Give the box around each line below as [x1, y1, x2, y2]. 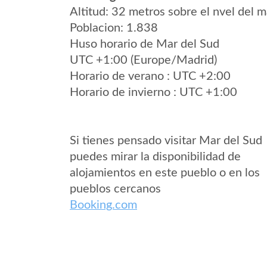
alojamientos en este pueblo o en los [70, 167, 260, 179]
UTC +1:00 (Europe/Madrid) [70, 54, 217, 66]
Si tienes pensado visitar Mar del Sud [70, 135, 262, 147]
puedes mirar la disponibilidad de [70, 151, 241, 163]
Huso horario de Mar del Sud [70, 38, 219, 50]
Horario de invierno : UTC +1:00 [70, 86, 237, 98]
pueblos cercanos [70, 183, 161, 195]
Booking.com [70, 199, 137, 211]
